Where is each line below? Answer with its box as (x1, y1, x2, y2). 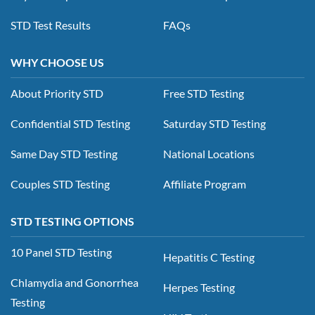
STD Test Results (11, 18, 91, 32)
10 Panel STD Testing (11, 245, 112, 259)
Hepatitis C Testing (163, 250, 255, 264)
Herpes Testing (163, 281, 235, 295)
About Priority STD (11, 86, 103, 100)
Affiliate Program (163, 176, 246, 191)
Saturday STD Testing (163, 116, 266, 130)
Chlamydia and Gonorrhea (11, 275, 139, 289)
